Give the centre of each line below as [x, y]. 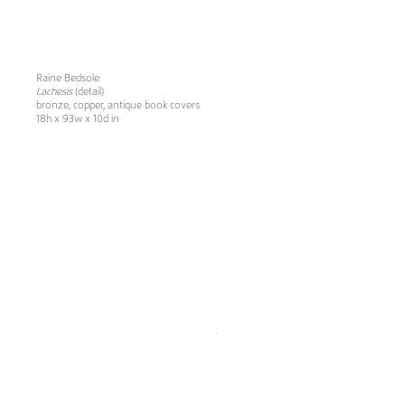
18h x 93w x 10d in [78, 119]
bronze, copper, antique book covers [118, 106]
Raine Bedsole [68, 79]
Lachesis [54, 92]
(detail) [88, 92]
